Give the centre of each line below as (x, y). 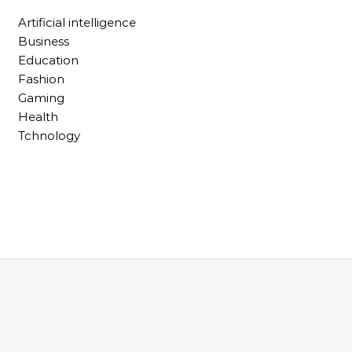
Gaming (41, 98)
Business (44, 41)
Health (38, 117)
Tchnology (49, 136)
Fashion (41, 79)
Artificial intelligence (77, 22)
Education (48, 60)
